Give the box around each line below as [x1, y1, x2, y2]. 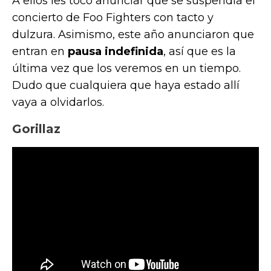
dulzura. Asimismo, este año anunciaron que [12, 28, 254, 42]
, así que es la [163, 45, 236, 59]
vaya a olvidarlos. [12, 96, 104, 109]
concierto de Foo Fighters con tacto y [12, 11, 214, 25]
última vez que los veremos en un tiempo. [12, 62, 241, 76]
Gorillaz [12, 122, 60, 137]
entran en [12, 45, 68, 59]
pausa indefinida [68, 45, 163, 59]
